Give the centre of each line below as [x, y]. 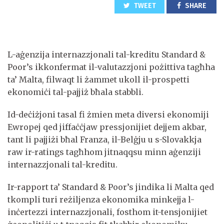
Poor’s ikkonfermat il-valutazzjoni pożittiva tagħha [111, 67]
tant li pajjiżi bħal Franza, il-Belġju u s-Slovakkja [104, 139]
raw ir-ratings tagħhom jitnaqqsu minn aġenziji [104, 152]
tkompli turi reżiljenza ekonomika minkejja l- [101, 199]
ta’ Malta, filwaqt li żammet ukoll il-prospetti [98, 79]
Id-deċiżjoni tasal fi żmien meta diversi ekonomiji [108, 114]
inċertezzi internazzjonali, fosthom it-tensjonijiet [107, 212]
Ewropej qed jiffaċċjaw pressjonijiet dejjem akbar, [107, 127]
